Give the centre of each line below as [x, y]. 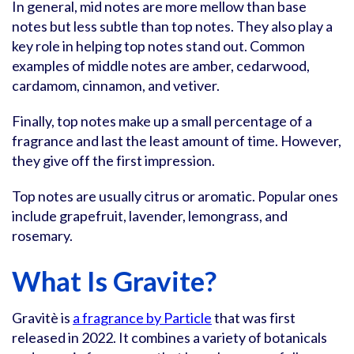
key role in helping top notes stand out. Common [158, 46]
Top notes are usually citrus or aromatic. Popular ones [175, 196]
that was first [254, 318]
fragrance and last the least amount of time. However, [177, 141]
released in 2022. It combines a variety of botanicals [169, 337]
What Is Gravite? [114, 281]
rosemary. [42, 235]
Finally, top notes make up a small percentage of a [162, 121]
